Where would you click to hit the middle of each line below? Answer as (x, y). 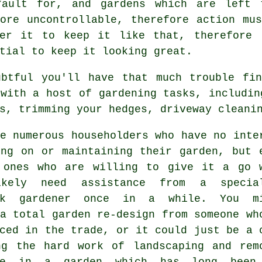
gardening (127, 93)
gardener (45, 199)
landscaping (168, 246)
